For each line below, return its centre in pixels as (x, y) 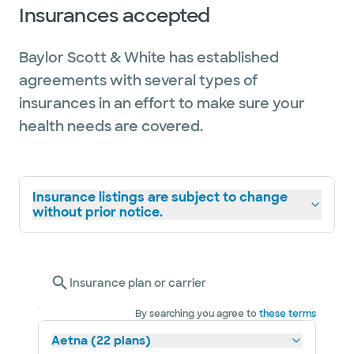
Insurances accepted (115, 15)
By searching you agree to (196, 314)
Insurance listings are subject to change (160, 197)
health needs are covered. (111, 126)
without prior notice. (98, 212)
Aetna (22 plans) (101, 341)
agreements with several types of (138, 81)
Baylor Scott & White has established (149, 58)
